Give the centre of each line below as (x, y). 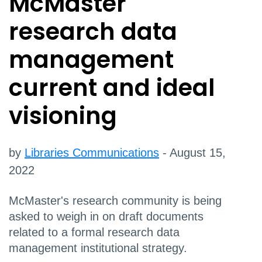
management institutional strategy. (98, 248)
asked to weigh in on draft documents (106, 216)
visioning (63, 116)
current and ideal (112, 88)
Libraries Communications (92, 153)
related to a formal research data (94, 232)
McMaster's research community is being (115, 201)
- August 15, (192, 153)
